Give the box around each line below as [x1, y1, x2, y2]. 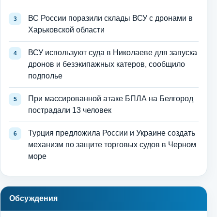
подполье [28, 72, 62, 80]
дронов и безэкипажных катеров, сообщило [28, 60, 185, 69]
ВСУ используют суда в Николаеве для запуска [28, 48, 197, 57]
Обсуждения [9, 194, 58, 203]
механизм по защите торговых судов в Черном [28, 140, 196, 149]
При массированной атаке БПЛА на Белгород [28, 94, 193, 103]
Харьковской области [28, 26, 105, 34]
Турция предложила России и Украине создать [28, 129, 195, 138]
